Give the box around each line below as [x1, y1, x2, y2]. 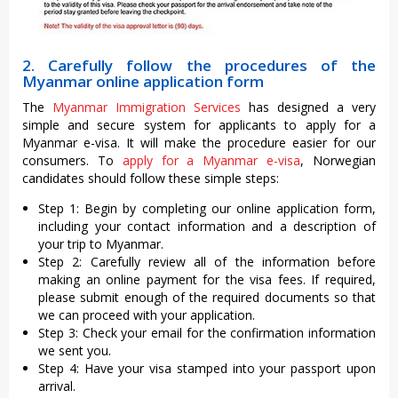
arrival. [38, 378, 79, 394]
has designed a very [241, 99, 376, 115]
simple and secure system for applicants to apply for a [22, 116, 376, 133]
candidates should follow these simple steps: [22, 170, 279, 187]
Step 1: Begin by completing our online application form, [38, 200, 376, 217]
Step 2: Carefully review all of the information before [38, 253, 376, 270]
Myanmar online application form [22, 71, 264, 92]
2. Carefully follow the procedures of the [22, 55, 376, 76]
